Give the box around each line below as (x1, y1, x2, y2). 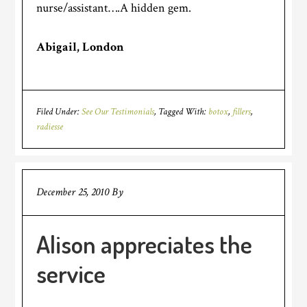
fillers (232, 106, 251, 118)
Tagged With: (158, 106, 209, 118)
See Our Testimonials (82, 106, 155, 118)
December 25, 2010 (36, 185, 110, 199)
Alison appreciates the (36, 228, 253, 260)
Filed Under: (36, 106, 82, 118)
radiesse (36, 121, 64, 133)
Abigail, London (36, 39, 125, 55)
